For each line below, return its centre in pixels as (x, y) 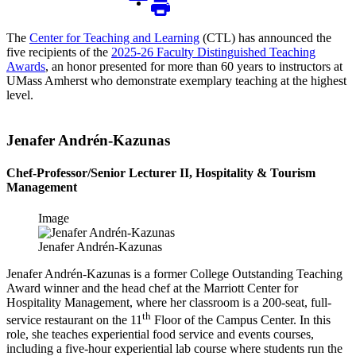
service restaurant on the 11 (74, 320)
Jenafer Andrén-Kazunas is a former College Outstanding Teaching (174, 274)
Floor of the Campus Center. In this (241, 320)
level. (20, 95)
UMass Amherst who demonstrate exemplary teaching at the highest (176, 80)
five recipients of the (59, 52)
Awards (26, 66)
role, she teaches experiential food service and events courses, (160, 335)
